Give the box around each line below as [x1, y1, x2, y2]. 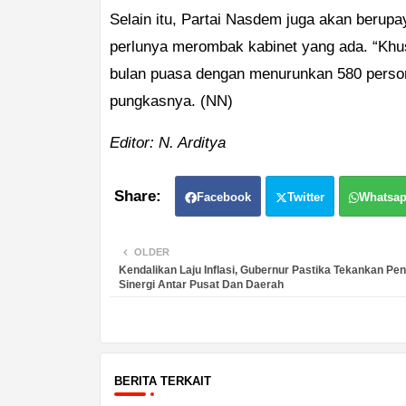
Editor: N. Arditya [109, 134, 226, 152]
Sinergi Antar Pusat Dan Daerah [118, 278, 284, 292]
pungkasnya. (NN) [109, 92, 233, 111]
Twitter [286, 190, 324, 205]
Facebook [196, 190, 251, 205]
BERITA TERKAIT [113, 374, 211, 389]
